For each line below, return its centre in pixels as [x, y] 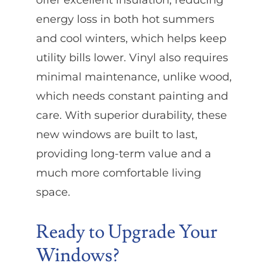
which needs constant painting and [132, 96]
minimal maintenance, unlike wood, [134, 77]
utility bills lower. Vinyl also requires [132, 57]
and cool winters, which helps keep [131, 38]
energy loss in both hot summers [125, 19]
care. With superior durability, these [131, 115]
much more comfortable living [118, 173]
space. [53, 192]
